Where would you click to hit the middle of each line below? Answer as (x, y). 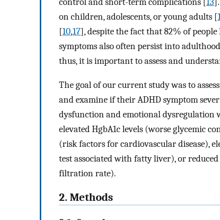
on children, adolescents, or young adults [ (138, 17)
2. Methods (86, 197)
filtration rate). (87, 174)
